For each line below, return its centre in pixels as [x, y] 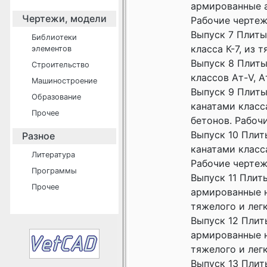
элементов [52, 49]
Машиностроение [64, 81]
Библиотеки [54, 37]
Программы [54, 171]
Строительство [60, 65]
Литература [53, 155]
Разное [38, 136]
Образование [56, 97]
